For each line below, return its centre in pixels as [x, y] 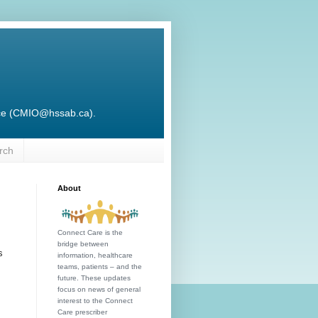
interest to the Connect [95, 300]
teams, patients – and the [100, 266]
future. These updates [94, 278]
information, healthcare [95, 255]
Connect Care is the [90, 232]
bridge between [83, 243]
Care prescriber [82, 312]
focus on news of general [99, 289]
